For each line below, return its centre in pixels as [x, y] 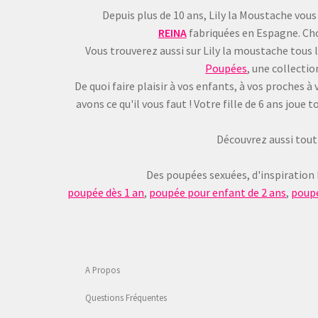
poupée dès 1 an [106, 192]
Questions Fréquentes [126, 297]
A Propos [102, 269]
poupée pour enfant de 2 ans [218, 192]
